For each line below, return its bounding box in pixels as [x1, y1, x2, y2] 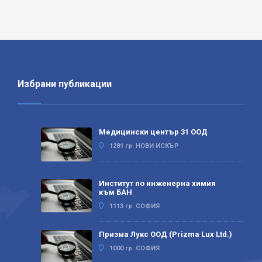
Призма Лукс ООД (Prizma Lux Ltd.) [99, 230, 232, 239]
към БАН [99, 187, 132, 196]
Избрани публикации [18, 78, 112, 89]
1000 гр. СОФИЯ [109, 244, 160, 253]
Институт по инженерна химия [99, 178, 216, 188]
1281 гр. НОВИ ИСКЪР [109, 142, 179, 150]
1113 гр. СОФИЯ [109, 202, 160, 210]
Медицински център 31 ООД [99, 127, 208, 136]
